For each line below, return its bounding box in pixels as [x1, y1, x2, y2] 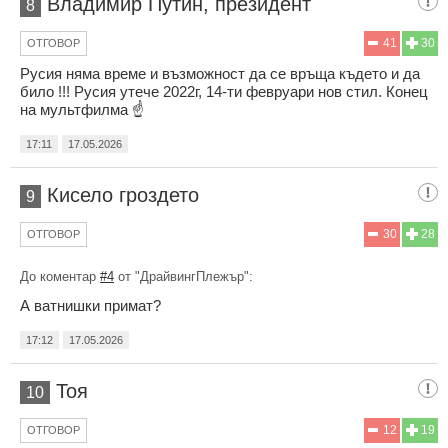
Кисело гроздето [47, 183, 199, 206]
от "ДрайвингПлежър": [114, 268, 253, 284]
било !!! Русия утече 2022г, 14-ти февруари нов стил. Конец [20, 82, 428, 100]
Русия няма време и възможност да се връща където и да [20, 64, 420, 82]
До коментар [20, 268, 100, 284]
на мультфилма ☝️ [20, 100, 144, 118]
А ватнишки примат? [20, 296, 161, 314]
